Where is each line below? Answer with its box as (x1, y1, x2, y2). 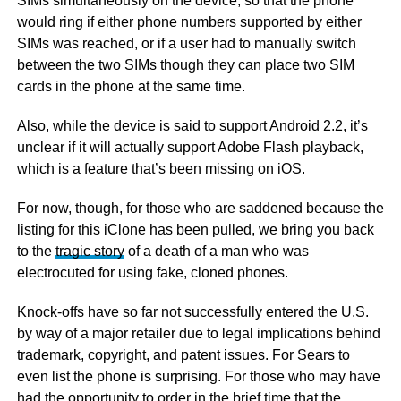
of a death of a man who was (124, 243, 309, 260)
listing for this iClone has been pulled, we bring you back (16, 222, 374, 238)
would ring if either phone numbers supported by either (16, 14, 362, 30)
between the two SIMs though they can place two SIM (16, 57, 354, 73)
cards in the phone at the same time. (16, 79, 245, 95)
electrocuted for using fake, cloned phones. (16, 265, 288, 281)
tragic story (55, 243, 124, 260)
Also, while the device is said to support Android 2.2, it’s (16, 118, 368, 134)
